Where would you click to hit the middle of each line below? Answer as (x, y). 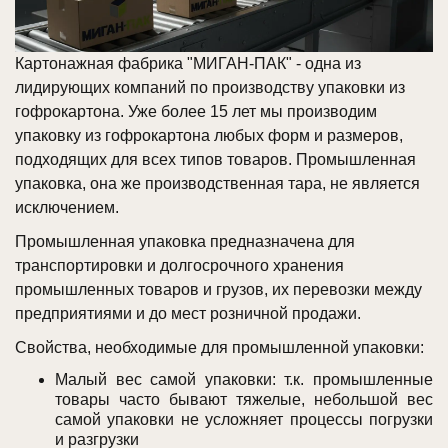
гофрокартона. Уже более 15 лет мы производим (196, 112)
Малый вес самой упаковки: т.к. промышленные (244, 380)
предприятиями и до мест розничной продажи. (188, 314)
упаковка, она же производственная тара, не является (217, 184)
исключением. (67, 208)
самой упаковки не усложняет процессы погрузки (244, 420)
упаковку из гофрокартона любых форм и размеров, (209, 136)
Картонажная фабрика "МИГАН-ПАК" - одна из (188, 64)
